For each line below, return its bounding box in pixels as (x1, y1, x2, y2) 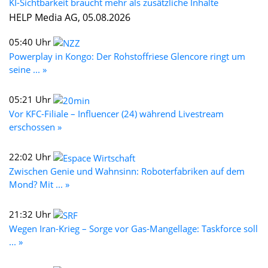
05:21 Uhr (9, 93, 53, 105)
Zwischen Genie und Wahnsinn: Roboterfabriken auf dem (9, 165, 245, 177)
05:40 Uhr (9, 35, 53, 48)
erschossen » (9, 120, 62, 133)
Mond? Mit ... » (9, 178, 69, 190)
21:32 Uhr (9, 208, 53, 220)
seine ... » (9, 63, 47, 75)
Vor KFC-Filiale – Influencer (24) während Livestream (9, 107, 224, 120)
